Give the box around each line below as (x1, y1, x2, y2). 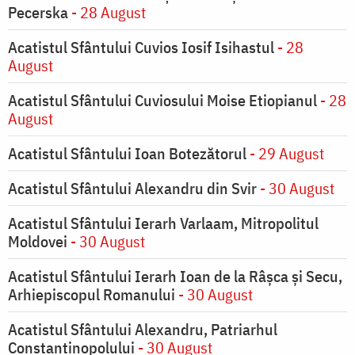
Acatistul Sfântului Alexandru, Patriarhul (8, 319, 277, 341)
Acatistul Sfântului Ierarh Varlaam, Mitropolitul (8, 212, 319, 235)
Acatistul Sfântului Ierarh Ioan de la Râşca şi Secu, (8, 265, 342, 288)
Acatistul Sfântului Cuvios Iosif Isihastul (8, 36, 274, 59)
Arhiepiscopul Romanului (8, 284, 175, 306)
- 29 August (246, 143, 324, 165)
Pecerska (8, 2, 68, 24)
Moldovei (8, 231, 67, 253)
